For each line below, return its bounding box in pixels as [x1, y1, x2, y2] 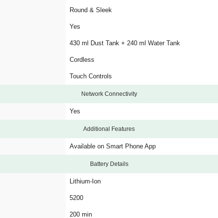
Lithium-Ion [70, 178, 101, 185]
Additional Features [83, 126, 135, 132]
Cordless [70, 56, 94, 63]
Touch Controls [70, 73, 112, 80]
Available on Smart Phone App [70, 143, 156, 150]
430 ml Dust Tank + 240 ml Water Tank [70, 39, 180, 47]
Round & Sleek [70, 6, 112, 14]
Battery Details [90, 161, 128, 167]
